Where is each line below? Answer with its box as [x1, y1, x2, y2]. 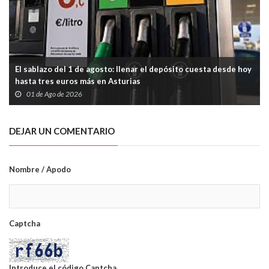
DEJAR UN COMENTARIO [9, 125, 115, 137]
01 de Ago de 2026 [26, 89, 82, 99]
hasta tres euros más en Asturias [15, 76, 141, 86]
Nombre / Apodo [9, 165, 71, 175]
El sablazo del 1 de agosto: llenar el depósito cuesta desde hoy [15, 64, 252, 74]
